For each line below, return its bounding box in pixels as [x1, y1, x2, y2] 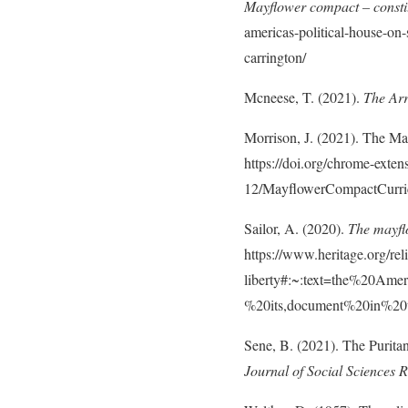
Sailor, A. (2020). [244, 219, 348, 239]
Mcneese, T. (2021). [244, 87, 363, 107]
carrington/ [244, 47, 306, 67]
